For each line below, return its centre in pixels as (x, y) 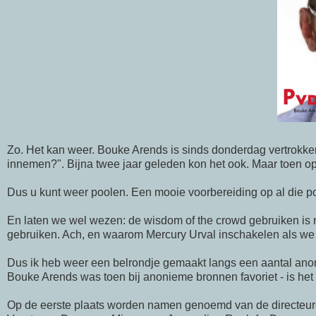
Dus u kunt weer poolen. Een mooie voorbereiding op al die (157, 193)
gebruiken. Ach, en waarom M (81, 235)
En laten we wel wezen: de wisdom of (102, 221)
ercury (171, 235)
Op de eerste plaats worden (77, 305)
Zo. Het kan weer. (52, 150)
